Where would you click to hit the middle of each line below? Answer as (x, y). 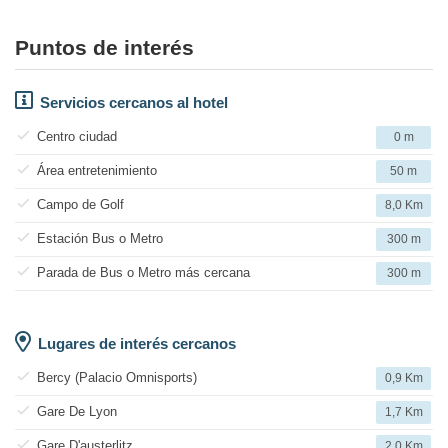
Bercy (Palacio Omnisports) (117, 378)
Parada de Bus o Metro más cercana (143, 273)
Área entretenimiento (97, 171)
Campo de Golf (80, 205)
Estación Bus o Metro (100, 239)
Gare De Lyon (77, 412)
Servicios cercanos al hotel (134, 103)
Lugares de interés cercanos (137, 344)
